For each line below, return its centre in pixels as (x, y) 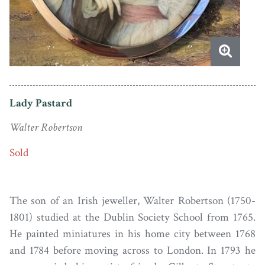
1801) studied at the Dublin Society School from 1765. (132, 217)
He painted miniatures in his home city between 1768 (132, 234)
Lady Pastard (41, 103)
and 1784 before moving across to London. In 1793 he (132, 250)
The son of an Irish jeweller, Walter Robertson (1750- (132, 201)
